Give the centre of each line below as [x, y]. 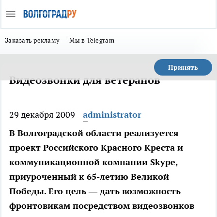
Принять [183, 67]
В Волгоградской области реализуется [94, 133]
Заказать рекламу [32, 40]
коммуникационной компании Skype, [93, 162]
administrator [112, 115]
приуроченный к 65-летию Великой [89, 177]
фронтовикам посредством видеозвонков [102, 206]
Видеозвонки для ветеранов [85, 80]
